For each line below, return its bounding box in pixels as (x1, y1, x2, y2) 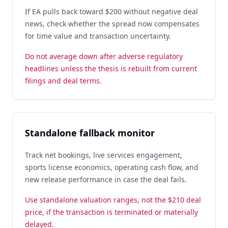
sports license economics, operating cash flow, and (25, 162, 198, 172)
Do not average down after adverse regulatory (25, 51, 183, 61)
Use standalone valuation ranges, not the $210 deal (25, 195, 201, 205)
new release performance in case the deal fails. (25, 175, 187, 184)
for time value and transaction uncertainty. (25, 31, 171, 41)
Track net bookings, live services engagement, (25, 150, 182, 160)
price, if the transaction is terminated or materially (25, 207, 198, 217)
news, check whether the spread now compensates (25, 19, 199, 28)
